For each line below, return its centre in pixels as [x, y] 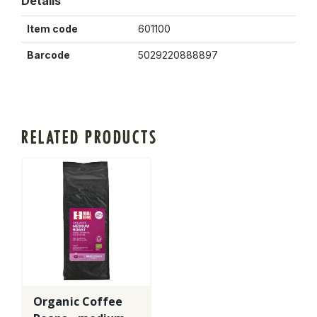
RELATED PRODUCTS [89, 138]
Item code [52, 29]
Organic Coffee [78, 302]
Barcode [48, 55]
